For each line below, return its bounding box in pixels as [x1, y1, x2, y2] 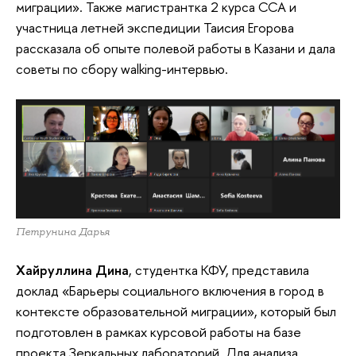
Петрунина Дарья [16, 224, 110, 238]
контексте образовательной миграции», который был [16, 302, 336, 321]
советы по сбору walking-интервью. [16, 59, 228, 78]
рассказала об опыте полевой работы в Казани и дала [16, 38, 335, 57]
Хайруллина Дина [16, 261, 129, 280]
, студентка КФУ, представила [129, 261, 309, 280]
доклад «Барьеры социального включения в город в [16, 281, 324, 300]
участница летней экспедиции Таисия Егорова [16, 17, 294, 37]
